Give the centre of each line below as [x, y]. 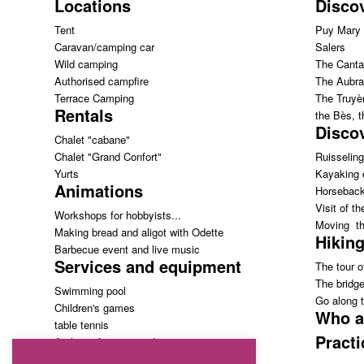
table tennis [82, 324]
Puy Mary [338, 29]
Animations [99, 190]
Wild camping [86, 63]
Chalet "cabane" [92, 139]
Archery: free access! [107, 341]
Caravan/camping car [104, 46]
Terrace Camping [94, 97]
